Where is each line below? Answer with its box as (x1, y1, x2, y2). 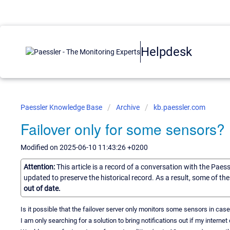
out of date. (24, 184, 61, 193)
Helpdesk (141, 44, 192, 59)
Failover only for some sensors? (21, 119, 225, 139)
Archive (116, 103, 140, 111)
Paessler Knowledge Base (21, 103, 104, 111)
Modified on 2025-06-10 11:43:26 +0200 (21, 143, 148, 151)
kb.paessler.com (154, 103, 205, 111)
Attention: (24, 162, 56, 171)
